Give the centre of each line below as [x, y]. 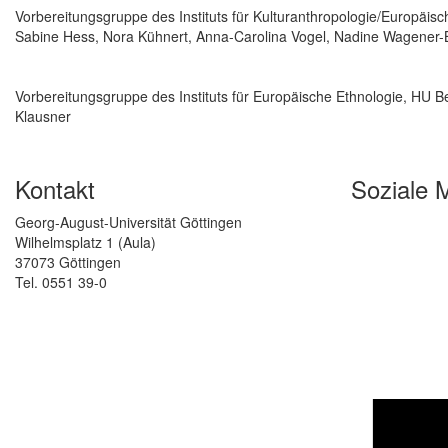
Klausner [43, 116]
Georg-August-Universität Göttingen [128, 222]
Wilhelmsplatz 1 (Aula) [85, 242]
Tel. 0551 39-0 [61, 282]
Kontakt [55, 189]
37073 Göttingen [68, 262]
